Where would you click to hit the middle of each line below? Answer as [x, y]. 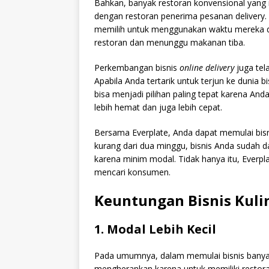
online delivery [207, 68]
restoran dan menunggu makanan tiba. [170, 42]
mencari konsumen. [132, 172]
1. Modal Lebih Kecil [155, 229]
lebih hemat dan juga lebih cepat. [158, 107]
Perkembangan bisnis [137, 68]
